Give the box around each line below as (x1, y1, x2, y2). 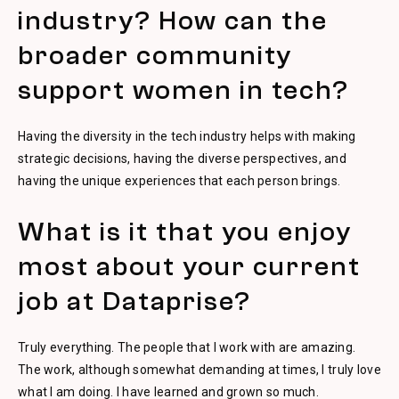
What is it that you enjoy (18, 216, 352, 248)
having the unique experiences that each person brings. (18, 174, 341, 188)
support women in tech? (18, 75, 349, 106)
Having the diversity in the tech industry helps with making (18, 129, 356, 143)
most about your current (18, 251, 361, 282)
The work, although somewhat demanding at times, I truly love (18, 362, 381, 377)
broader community (18, 40, 292, 71)
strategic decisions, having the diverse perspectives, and (18, 151, 346, 166)
